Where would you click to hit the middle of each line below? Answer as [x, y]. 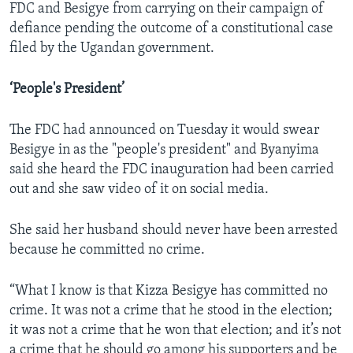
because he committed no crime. [107, 251]
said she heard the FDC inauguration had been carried [172, 170]
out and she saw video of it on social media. [139, 190]
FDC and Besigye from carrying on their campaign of [167, 9]
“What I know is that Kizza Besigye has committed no [169, 292]
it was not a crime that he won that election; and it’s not [175, 331]
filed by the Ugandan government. [112, 49]
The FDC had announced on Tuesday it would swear [164, 131]
